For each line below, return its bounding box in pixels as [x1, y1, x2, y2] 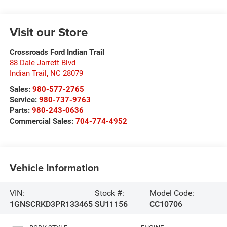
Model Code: [149, 187, 195, 198]
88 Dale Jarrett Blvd [9, 58, 75, 68]
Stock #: [94, 187, 124, 198]
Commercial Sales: [9, 117, 75, 126]
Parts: [9, 106, 32, 116]
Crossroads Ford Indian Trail [9, 48, 104, 57]
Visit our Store [9, 23, 88, 42]
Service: [9, 95, 39, 105]
